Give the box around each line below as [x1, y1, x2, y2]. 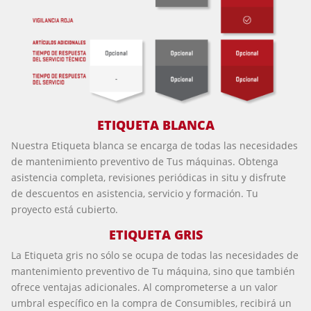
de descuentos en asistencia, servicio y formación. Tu [11, 187, 258, 201]
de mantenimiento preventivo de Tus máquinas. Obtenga [11, 155, 278, 169]
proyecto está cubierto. [11, 203, 118, 217]
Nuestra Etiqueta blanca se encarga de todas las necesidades [11, 139, 298, 153]
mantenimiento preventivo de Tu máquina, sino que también [11, 264, 295, 278]
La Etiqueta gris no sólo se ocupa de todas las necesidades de [11, 249, 299, 262]
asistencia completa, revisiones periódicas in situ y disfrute [11, 171, 286, 185]
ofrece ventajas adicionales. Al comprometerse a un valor [11, 280, 278, 294]
